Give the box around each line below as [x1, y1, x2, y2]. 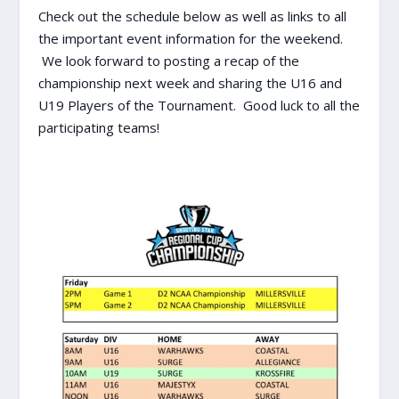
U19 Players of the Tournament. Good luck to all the [37, 96, 360, 115]
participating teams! [37, 118, 159, 137]
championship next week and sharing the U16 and [37, 74, 342, 93]
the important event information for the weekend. [37, 29, 343, 48]
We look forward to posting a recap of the [37, 52, 299, 70]
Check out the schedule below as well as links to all [37, 7, 346, 26]
